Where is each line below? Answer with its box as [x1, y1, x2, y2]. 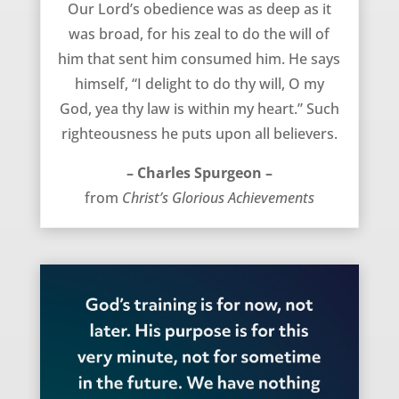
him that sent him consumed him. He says [58, 49, 341, 69]
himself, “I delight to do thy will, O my [74, 74, 324, 94]
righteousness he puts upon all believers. [61, 124, 338, 144]
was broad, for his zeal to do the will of [69, 24, 330, 45]
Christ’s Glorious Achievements [121, 188, 314, 208]
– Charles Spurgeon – [126, 163, 273, 183]
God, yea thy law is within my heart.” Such [59, 99, 339, 119]
